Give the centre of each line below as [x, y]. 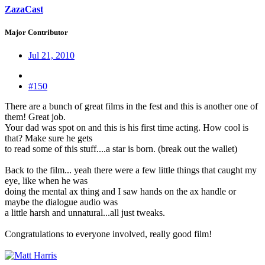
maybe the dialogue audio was [61, 202]
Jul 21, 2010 [51, 56]
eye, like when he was [46, 181]
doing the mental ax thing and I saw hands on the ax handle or [120, 192]
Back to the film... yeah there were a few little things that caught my [131, 170]
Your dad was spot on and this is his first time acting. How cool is [127, 128]
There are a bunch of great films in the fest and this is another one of [131, 106]
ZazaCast [24, 9]
